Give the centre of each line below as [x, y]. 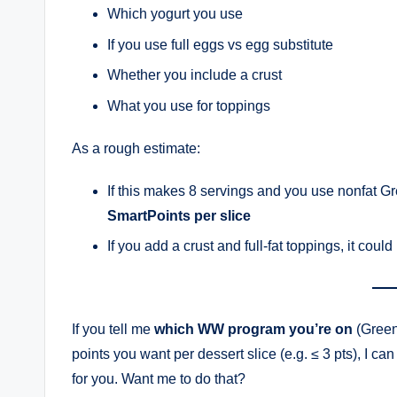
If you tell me [113, 330]
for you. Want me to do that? [159, 379]
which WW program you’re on [253, 330]
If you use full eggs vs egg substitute [220, 44]
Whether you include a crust [195, 75]
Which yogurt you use [175, 14]
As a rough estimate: [136, 148]
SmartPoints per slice [179, 215]
